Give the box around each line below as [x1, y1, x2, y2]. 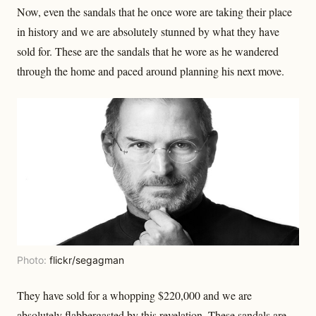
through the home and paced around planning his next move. [17, 63, 284, 78]
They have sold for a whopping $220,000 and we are [17, 288, 252, 303]
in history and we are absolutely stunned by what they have [17, 24, 279, 39]
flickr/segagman [49, 254, 124, 267]
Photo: [17, 254, 49, 267]
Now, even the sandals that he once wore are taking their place [17, 4, 292, 19]
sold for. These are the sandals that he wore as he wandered [17, 44, 279, 59]
